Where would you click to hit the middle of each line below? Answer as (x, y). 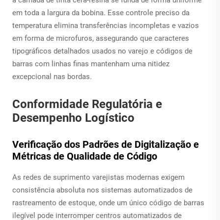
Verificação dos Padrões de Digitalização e (106, 144)
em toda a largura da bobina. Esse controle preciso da (101, 13)
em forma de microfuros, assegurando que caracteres (101, 38)
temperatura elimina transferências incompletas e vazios (106, 25)
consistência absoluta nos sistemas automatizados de (102, 190)
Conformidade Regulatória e (87, 104)
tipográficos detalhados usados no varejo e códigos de (102, 51)
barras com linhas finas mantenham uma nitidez (91, 64)
